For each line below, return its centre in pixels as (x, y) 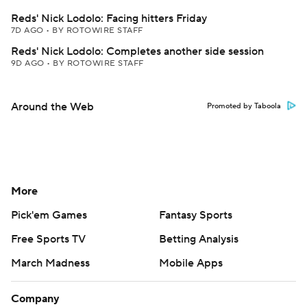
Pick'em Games (49, 215)
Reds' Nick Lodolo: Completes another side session (137, 51)
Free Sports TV (48, 239)
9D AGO (29, 63)
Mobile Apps (191, 263)
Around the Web (52, 107)
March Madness (50, 263)
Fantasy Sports (196, 215)
